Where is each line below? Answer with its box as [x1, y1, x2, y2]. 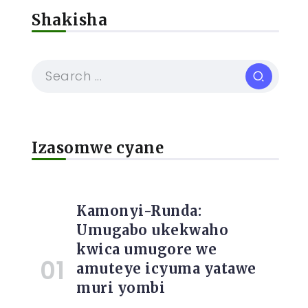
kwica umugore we [76, 241, 217, 258]
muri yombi [76, 279, 165, 296]
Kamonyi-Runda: [76, 202, 201, 219]
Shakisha [32, 10, 107, 30]
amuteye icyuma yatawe [76, 260, 256, 277]
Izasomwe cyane [32, 138, 164, 157]
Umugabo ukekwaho [76, 221, 228, 239]
